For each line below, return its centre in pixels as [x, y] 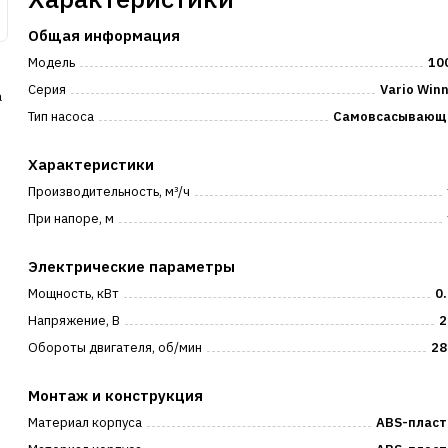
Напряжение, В [74, 320]
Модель [52, 62]
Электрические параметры [132, 266]
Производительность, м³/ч [109, 191]
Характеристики [91, 164]
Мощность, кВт [74, 293]
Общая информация [104, 35]
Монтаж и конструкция [116, 395]
